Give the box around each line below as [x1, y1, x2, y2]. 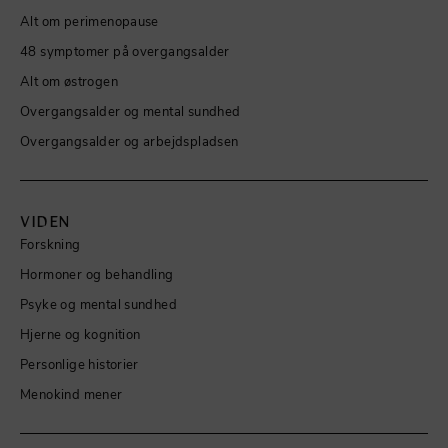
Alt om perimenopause [20, 12, 159, 29]
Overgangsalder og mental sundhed [20, 102, 241, 119]
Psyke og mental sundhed [20, 295, 178, 312]
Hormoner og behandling [20, 265, 174, 282]
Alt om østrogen [20, 72, 118, 89]
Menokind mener [20, 385, 123, 402]
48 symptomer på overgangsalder [20, 42, 230, 59]
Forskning [20, 235, 81, 252]
